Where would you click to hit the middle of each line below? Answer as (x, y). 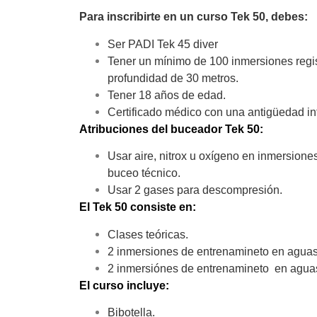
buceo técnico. (144, 173)
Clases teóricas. (148, 234)
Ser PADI (132, 44)
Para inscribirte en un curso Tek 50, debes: (194, 17)
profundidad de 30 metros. (173, 78)
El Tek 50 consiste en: (138, 207)
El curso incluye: (124, 285)
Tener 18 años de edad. (167, 95)
